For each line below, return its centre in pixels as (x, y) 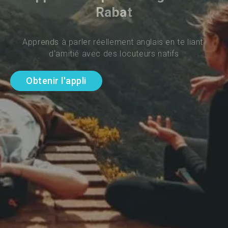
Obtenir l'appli (56, 81)
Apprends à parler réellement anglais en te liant (114, 42)
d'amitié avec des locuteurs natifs (114, 53)
